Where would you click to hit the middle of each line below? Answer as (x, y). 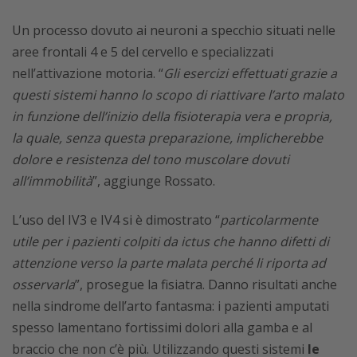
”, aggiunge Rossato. (154, 181)
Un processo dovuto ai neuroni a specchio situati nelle (174, 30)
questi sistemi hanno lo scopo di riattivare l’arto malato (178, 95)
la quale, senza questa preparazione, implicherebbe (167, 138)
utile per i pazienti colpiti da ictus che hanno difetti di (171, 241)
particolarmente (269, 220)
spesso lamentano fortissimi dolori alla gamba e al (162, 328)
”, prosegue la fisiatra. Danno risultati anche (206, 284)
